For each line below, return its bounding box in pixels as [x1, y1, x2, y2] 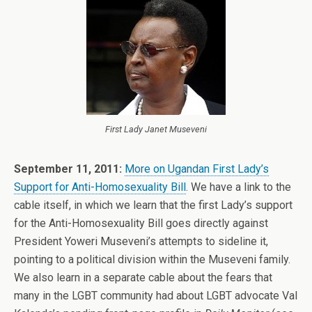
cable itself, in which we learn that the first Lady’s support [14, 198, 292, 212]
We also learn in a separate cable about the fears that [14, 271, 272, 284]
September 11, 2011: [14, 162, 122, 175]
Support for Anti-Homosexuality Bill [14, 180, 186, 194]
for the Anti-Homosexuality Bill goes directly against [14, 217, 268, 230]
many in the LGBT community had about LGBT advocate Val [14, 289, 297, 302]
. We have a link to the [186, 180, 291, 194]
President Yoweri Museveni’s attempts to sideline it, [14, 235, 268, 248]
